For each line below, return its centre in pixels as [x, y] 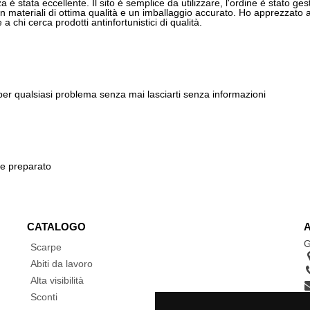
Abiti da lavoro [61, 264]
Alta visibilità [57, 280]
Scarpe [46, 247]
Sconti [44, 297]
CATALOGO [56, 227]
